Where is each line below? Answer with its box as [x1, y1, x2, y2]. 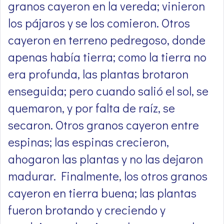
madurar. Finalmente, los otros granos [8, 168, 207, 184]
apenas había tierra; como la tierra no [8, 49, 206, 65]
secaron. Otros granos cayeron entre [8, 117, 199, 133]
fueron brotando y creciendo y [8, 202, 165, 218]
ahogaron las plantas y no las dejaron [8, 151, 203, 167]
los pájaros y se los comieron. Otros [8, 15, 190, 31]
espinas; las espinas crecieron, [8, 134, 169, 150]
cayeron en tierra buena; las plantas [8, 185, 196, 201]
